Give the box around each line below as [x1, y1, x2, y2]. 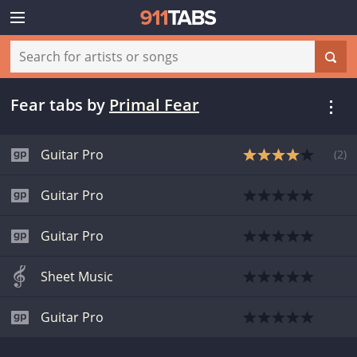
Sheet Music [41, 268, 113, 285]
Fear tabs [10, 94, 83, 116]
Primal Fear [109, 94, 199, 116]
